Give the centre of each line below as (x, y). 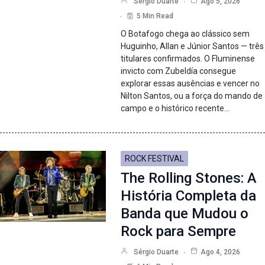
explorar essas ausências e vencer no (190, 84)
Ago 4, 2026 (221, 252)
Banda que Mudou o (185, 214)
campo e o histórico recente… (175, 109)
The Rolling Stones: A (189, 178)
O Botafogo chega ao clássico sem (185, 34)
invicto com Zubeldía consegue (179, 71)
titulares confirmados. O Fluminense (188, 59)
